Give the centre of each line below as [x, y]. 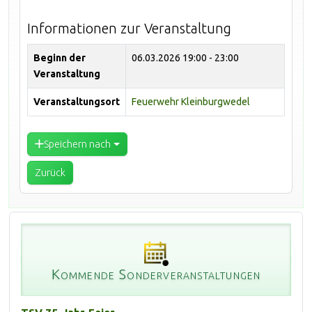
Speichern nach [77, 144]
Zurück [50, 173]
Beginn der [60, 57]
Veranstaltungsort [77, 101]
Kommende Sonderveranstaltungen [156, 274]
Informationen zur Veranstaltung [129, 28]
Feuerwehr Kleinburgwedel [191, 101]
